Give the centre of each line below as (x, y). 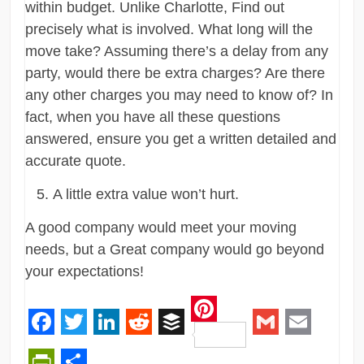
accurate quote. (76, 160)
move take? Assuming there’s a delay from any (177, 51)
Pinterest (243, 334)
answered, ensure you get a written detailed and (181, 139)
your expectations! (85, 271)
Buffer (193, 347)
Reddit (164, 347)
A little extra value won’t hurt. (146, 194)
